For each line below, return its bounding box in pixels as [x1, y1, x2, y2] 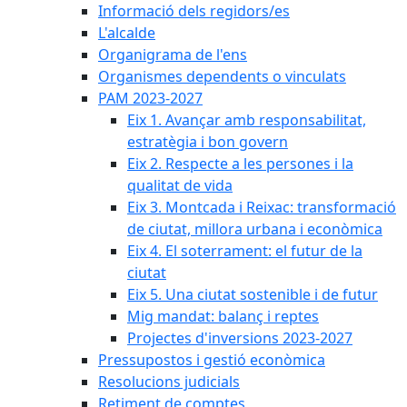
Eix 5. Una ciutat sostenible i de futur [127, 284, 378, 304]
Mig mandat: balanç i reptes [127, 306, 319, 326]
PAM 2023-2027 [98, 88, 203, 108]
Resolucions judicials [98, 372, 240, 392]
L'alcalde [98, 23, 155, 43]
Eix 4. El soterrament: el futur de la [127, 241, 362, 261]
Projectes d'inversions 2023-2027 [127, 328, 352, 348]
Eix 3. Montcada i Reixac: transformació [127, 197, 396, 217]
